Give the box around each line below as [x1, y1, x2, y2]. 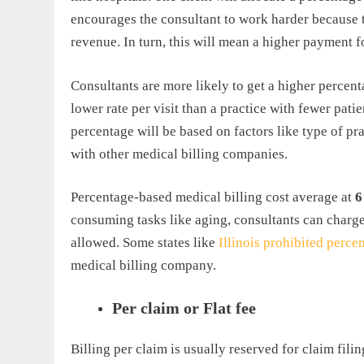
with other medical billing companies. [71, 145, 288, 162]
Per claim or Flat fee [112, 298, 256, 317]
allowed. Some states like [71, 235, 219, 251]
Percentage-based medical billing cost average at [71, 189, 355, 206]
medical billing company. [71, 258, 216, 274]
